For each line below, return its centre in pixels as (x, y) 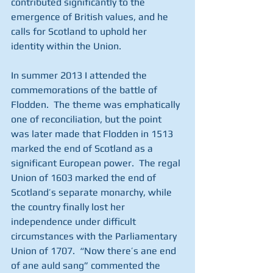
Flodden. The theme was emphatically (97, 105)
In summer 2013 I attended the (80, 75)
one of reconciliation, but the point (87, 119)
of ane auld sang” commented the (87, 265)
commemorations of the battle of (85, 90)
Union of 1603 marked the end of (85, 178)
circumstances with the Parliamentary (95, 236)
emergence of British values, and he (91, 17)
